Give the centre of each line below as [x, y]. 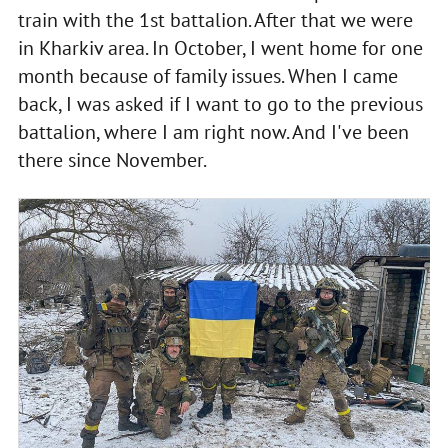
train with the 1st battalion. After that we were [215, 19]
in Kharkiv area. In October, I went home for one [220, 47]
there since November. [112, 159]
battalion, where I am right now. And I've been [213, 131]
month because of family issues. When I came [207, 75]
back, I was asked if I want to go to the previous [220, 103]
